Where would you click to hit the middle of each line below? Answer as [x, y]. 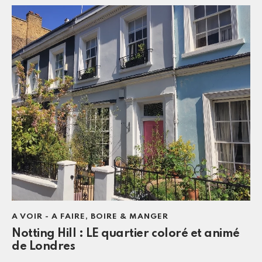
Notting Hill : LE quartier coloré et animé [126, 234]
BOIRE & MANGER [130, 216]
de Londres [44, 247]
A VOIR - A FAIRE [49, 216]
